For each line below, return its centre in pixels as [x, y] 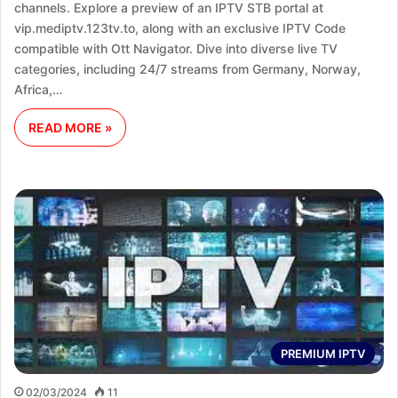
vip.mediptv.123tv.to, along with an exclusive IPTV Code [180, 28]
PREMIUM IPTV [323, 354]
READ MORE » [70, 128]
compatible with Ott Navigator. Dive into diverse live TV [176, 49]
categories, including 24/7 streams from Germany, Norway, [187, 69]
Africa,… [38, 90]
